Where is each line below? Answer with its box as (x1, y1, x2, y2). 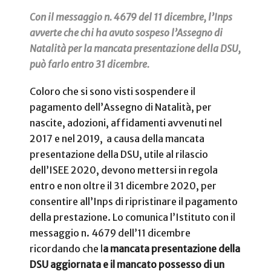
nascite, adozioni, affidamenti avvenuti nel (30, 117, 222, 129)
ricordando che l (30, 243, 103, 255)
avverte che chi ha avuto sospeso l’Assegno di (30, 27, 223, 39)
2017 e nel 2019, (30, 132, 103, 145)
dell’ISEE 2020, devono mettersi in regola (30, 164, 218, 177)
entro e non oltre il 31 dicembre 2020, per (30, 180, 217, 192)
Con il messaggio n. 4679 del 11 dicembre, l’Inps (30, 11, 232, 24)
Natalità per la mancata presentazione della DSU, (30, 42, 241, 55)
